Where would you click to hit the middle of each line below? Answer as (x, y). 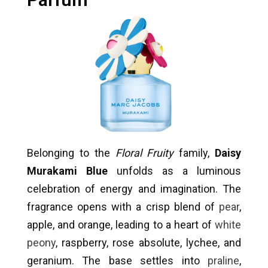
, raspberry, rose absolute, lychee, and (148, 243)
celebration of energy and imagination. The (134, 189)
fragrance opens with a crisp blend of (123, 207)
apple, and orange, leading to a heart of (121, 225)
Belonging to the (71, 153)
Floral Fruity (144, 153)
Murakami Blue (67, 171)
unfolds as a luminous (174, 171)
